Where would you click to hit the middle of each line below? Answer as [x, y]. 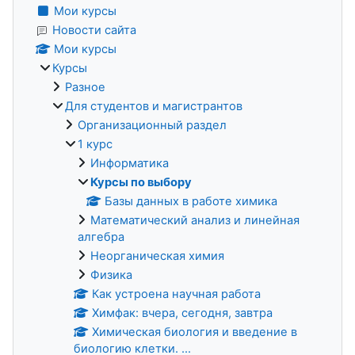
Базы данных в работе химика [191, 201]
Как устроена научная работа [177, 294]
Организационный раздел [152, 125]
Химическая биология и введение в [195, 332]
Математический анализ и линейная [195, 220]
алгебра [101, 237]
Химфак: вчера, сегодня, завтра [183, 313]
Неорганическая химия [157, 256]
